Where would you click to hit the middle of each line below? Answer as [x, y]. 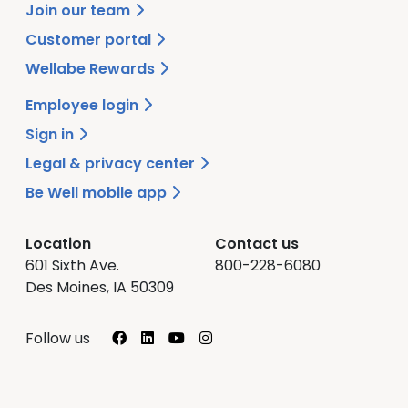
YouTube [222, 337]
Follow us [58, 338]
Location [58, 243]
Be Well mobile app [98, 192]
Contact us [257, 243]
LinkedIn [189, 337]
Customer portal [90, 39]
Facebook [169, 337]
